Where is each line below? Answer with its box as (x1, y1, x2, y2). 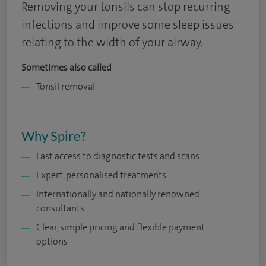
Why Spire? (21, 128, 86, 144)
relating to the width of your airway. (21, 34, 202, 50)
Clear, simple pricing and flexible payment (36, 221, 205, 233)
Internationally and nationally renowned (36, 188, 199, 200)
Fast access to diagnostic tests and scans (36, 150, 199, 162)
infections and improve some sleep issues (21, 17, 234, 32)
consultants (36, 202, 84, 214)
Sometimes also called (21, 61, 112, 74)
